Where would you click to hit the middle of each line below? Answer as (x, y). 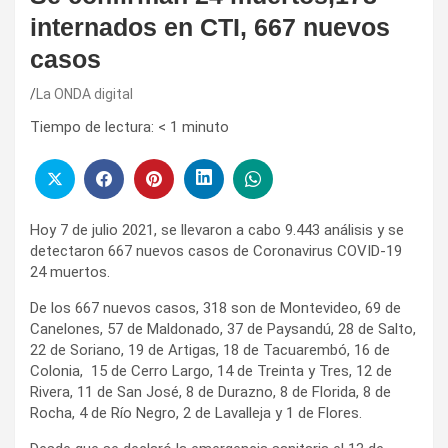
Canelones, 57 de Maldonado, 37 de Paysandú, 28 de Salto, (223, 328)
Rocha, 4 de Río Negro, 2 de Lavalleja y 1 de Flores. (196, 412)
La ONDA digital (84, 94)
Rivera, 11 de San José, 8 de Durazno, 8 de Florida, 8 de (210, 391)
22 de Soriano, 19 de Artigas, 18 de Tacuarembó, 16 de (210, 349)
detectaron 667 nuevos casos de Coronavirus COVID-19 (216, 250)
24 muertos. (70, 271)
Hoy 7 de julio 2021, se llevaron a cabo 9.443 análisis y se (217, 229)
